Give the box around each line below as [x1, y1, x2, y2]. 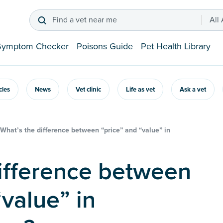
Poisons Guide [77, 41, 133, 52]
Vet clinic [76, 86, 101, 94]
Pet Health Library [141, 41, 211, 52]
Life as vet [126, 86, 155, 94]
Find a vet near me [52, 15, 117, 25]
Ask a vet [180, 86, 206, 94]
